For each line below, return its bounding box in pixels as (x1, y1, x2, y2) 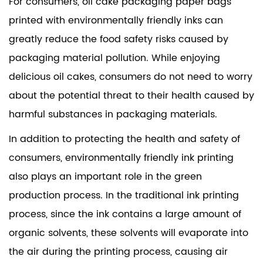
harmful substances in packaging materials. (9, 106, 217, 122)
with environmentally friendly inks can (43, 12, 223, 28)
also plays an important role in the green (9, 168, 202, 184)
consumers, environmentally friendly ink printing (9, 150, 234, 166)
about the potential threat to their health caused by (9, 87, 254, 103)
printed (9, 12, 43, 28)
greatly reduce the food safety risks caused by (9, 31, 228, 47)
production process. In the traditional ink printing (9, 187, 239, 203)
